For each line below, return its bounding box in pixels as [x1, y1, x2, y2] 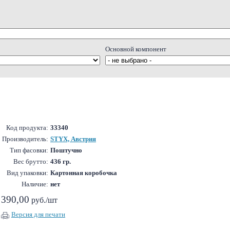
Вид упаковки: [7, 169, 48, 177]
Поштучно [50, 146, 82, 154]
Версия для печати [11, 210, 65, 218]
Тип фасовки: [10, 146, 48, 154]
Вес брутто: [13, 158, 48, 165]
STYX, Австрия [50, 135, 96, 143]
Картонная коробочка [50, 169, 117, 177]
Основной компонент [105, 45, 166, 53]
